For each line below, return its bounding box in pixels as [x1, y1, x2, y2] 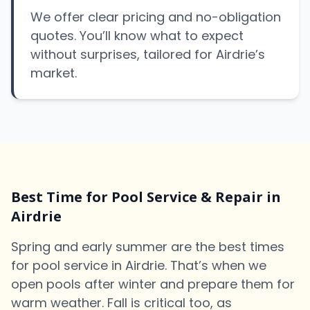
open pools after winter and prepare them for [11, 275, 295, 293]
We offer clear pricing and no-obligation [30, 8, 281, 26]
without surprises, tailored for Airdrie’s [30, 46, 265, 63]
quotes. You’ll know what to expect [30, 27, 244, 44]
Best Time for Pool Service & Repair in [11, 188, 281, 206]
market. [30, 64, 77, 82]
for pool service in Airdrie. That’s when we [11, 257, 266, 274]
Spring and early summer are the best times [11, 238, 284, 255]
